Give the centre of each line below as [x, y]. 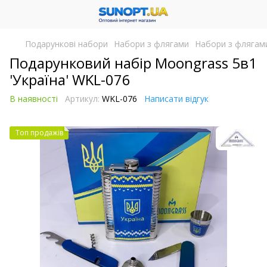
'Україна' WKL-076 [70, 80]
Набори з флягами [151, 44]
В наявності [34, 99]
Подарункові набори [66, 44]
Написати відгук [176, 99]
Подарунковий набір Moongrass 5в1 [133, 63]
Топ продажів [39, 133]
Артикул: [82, 99]
